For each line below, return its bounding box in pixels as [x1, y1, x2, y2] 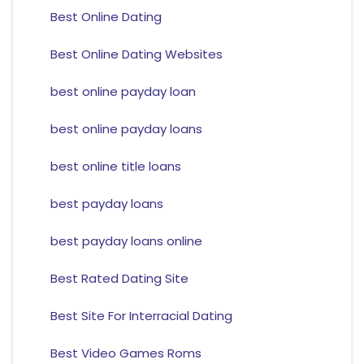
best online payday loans [50, 120, 202, 138]
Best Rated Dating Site [50, 270, 188, 288]
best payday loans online [50, 232, 202, 250]
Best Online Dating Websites [50, 45, 223, 63]
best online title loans [50, 158, 181, 175]
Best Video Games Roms [50, 344, 201, 362]
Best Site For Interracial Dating [50, 307, 232, 325]
